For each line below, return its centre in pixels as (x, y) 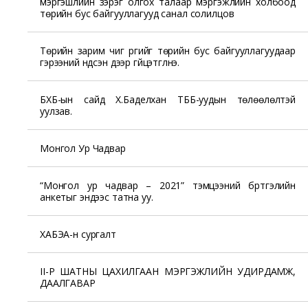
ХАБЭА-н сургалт (78, 234)
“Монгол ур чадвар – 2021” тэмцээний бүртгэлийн (168, 185)
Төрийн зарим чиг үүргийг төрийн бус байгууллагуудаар (168, 50)
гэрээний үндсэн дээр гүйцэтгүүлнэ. (110, 62)
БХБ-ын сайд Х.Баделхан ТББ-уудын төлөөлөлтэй (168, 99)
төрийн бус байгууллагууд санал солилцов (137, 13)
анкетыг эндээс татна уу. (97, 197)
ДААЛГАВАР (68, 283)
